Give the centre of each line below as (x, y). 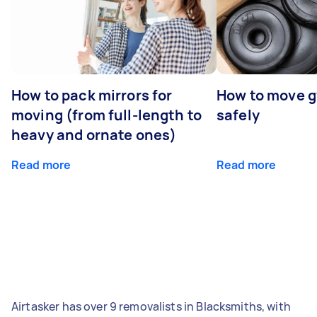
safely (238, 115)
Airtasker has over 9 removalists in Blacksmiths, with (151, 306)
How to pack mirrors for (92, 95)
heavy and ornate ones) (94, 134)
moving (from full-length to (107, 115)
